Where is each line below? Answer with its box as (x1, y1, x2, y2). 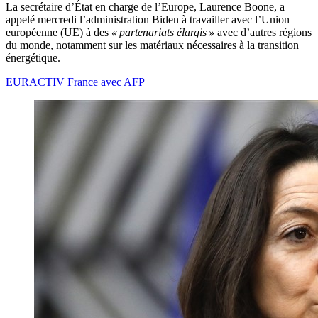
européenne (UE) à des (6, 26, 111, 39)
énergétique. (6, 52, 60, 65)
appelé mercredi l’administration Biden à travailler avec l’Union (6, 13, 290, 26)
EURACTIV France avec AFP (6, 76, 145, 89)
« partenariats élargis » (111, 26, 214, 39)
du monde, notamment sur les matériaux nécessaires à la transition (6, 39, 299, 52)
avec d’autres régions (214, 26, 312, 39)
